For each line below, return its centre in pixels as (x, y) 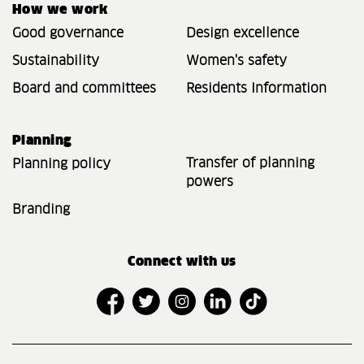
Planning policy (61, 165)
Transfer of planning (250, 164)
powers (210, 182)
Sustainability (56, 61)
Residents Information (256, 89)
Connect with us (182, 262)
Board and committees (84, 89)
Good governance (68, 34)
